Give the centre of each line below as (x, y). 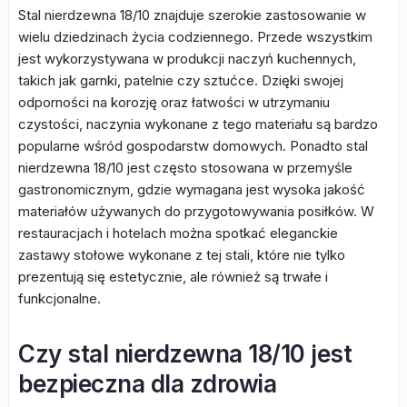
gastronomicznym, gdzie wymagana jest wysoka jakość (192, 189)
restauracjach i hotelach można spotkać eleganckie (178, 233)
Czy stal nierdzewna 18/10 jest (185, 354)
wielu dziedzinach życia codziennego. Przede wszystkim (195, 37)
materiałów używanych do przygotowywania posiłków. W (196, 211)
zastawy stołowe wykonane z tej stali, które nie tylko (182, 255)
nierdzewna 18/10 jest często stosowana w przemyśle (185, 168)
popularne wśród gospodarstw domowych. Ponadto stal (193, 146)
